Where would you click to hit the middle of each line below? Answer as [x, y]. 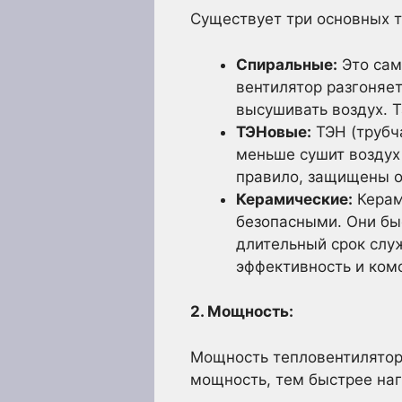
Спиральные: [287, 64]
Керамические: [294, 199]
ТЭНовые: [274, 131]
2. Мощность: [242, 311]
